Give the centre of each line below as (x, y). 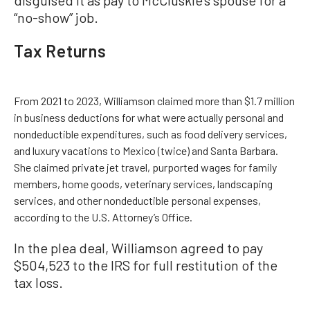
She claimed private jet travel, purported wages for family (145, 167)
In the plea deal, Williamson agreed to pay (138, 248)
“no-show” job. (56, 17)
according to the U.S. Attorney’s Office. (103, 217)
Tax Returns (60, 51)
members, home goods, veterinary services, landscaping (143, 184)
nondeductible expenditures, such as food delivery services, (151, 134)
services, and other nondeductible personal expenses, (137, 200)
